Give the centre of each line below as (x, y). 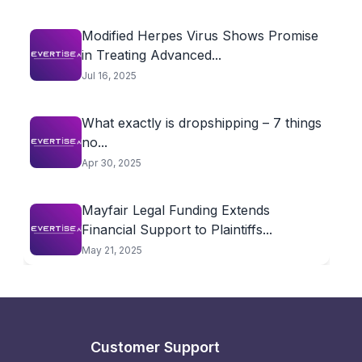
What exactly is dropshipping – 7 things (201, 123)
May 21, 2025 (112, 250)
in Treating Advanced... (151, 55)
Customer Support (155, 347)
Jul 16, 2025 (109, 76)
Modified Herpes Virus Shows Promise (200, 36)
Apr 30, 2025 (111, 163)
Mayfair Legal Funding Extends (175, 210)
